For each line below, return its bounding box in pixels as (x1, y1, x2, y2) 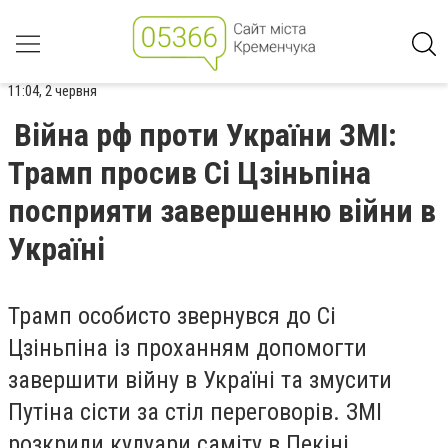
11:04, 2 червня (8, 82, 97, 100)
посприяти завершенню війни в (8, 192, 436, 230)
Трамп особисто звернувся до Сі (8, 302, 336, 330)
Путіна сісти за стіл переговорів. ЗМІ (8, 398, 382, 426)
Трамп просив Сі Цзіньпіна (8, 154, 371, 192)
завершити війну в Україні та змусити (8, 366, 392, 394)
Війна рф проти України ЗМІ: (14, 116, 397, 154)
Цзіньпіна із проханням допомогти (8, 334, 367, 362)
